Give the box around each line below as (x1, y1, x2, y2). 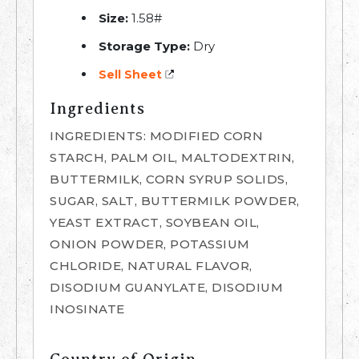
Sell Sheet (99, 67, 162, 83)
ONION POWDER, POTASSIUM (50, 236, 250, 252)
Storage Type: (99, 38, 190, 54)
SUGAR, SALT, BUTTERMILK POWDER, (50, 193, 300, 209)
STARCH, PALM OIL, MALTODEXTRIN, (50, 150, 295, 166)
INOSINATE (50, 301, 125, 317)
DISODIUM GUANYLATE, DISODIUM (50, 280, 283, 296)
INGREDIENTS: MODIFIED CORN (50, 128, 263, 144)
